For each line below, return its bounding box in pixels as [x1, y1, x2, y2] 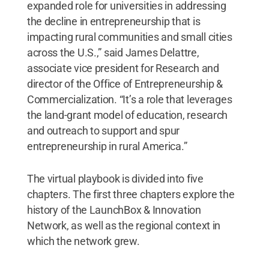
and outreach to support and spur [26, 124, 180, 137]
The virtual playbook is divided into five [26, 172, 204, 185]
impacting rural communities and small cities [26, 30, 232, 43]
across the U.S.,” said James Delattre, [26, 46, 199, 59]
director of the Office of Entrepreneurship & [26, 77, 223, 90]
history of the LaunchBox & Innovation [26, 203, 201, 216]
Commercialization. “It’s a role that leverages [26, 92, 232, 106]
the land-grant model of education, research [26, 108, 228, 121]
